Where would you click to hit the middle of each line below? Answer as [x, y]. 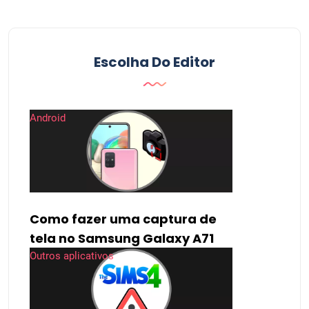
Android [48, 118]
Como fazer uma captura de [123, 219]
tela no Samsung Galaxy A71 [122, 238]
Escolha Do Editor [154, 62]
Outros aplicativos [72, 256]
